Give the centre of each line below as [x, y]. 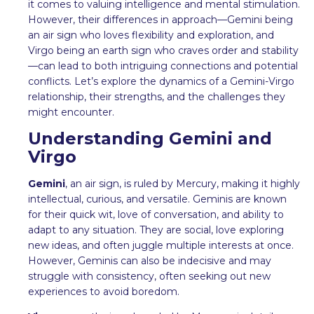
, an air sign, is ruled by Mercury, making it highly [183, 183]
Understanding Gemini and [150, 138]
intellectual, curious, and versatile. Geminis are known [157, 199]
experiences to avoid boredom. [104, 291]
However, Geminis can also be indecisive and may [150, 260]
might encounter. [71, 112]
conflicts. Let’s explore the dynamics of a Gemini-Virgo [161, 81]
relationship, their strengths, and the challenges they [157, 96]
